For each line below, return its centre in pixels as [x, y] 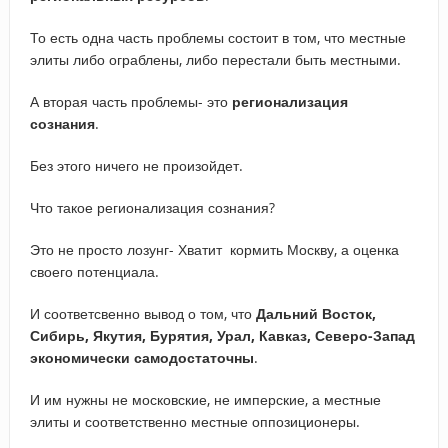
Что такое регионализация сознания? [152, 207]
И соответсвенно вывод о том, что [142, 313]
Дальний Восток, [315, 313]
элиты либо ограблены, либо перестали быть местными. [215, 59]
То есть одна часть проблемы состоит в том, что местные [217, 37]
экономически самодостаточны [141, 357]
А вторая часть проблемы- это [130, 101]
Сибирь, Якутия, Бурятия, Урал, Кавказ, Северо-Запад [222, 335]
